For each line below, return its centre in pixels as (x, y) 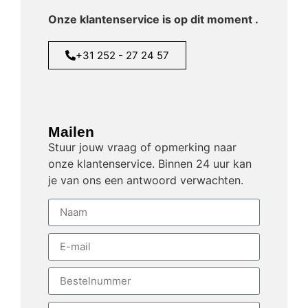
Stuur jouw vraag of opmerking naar (142, 147)
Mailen (71, 132)
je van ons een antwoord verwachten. (146, 180)
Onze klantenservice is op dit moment (152, 20)
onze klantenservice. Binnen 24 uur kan (150, 164)
